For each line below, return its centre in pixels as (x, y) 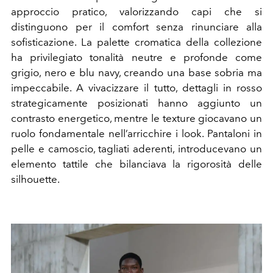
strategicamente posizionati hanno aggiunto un (136, 103)
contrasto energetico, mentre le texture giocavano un (136, 118)
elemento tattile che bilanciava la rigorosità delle (136, 164)
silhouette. (35, 179)
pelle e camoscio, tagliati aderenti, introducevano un (136, 149)
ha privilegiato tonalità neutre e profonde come (136, 57)
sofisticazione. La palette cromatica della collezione (136, 42)
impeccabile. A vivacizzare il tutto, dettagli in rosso (136, 88)
